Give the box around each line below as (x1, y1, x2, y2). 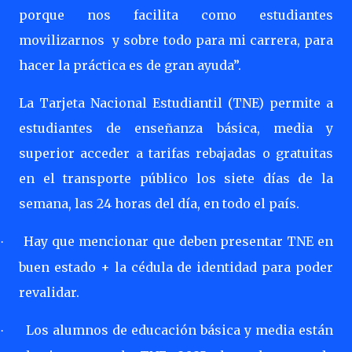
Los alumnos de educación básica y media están (25, 322, 333, 338)
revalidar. (19, 284, 79, 300)
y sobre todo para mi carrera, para (112, 32, 333, 48)
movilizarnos (19, 32, 104, 48)
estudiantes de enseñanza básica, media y (19, 120, 333, 136)
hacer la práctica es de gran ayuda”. (19, 57, 241, 73)
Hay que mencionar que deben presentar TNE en (24, 233, 333, 249)
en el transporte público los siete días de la (19, 170, 333, 186)
